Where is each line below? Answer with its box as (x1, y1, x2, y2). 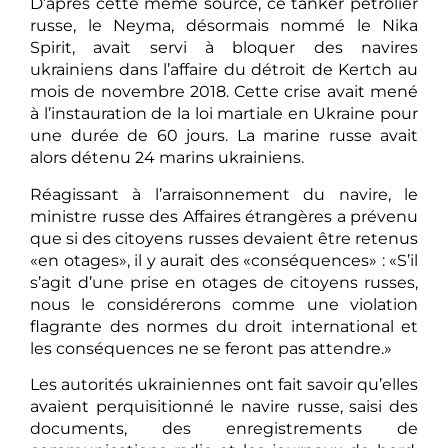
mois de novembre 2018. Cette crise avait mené (30, 82, 418, 102)
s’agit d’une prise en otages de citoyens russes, (30, 272, 418, 292)
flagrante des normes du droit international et (30, 316, 418, 336)
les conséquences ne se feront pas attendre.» (30, 338, 392, 358)
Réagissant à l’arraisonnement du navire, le (30, 184, 418, 204)
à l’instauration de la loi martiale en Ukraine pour (30, 104, 418, 124)
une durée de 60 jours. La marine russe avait (30, 126, 418, 146)
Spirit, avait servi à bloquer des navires (30, 38, 418, 58)
